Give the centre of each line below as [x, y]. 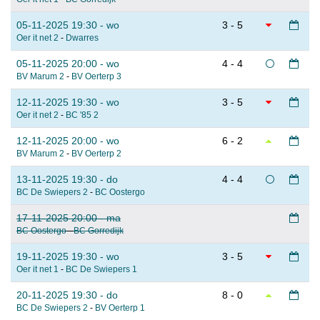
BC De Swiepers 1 [101, 270]
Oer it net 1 [37, 270]
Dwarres [82, 38]
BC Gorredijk [99, 231]
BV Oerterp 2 [96, 154]
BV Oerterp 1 [120, 308]
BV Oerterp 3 [96, 77]
